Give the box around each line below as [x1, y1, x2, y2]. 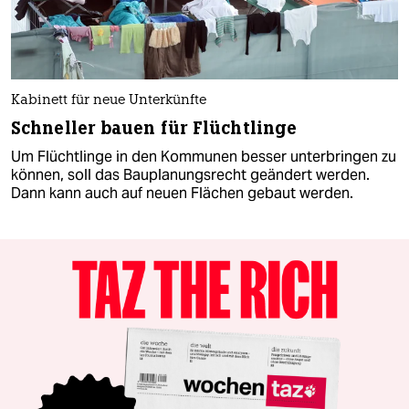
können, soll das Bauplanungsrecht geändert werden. [11, 164, 370, 184]
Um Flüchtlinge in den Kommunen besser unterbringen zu [11, 146, 396, 166]
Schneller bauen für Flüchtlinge [11, 116, 298, 140]
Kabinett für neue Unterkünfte [11, 93, 206, 108]
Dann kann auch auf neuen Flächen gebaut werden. [11, 183, 353, 203]
